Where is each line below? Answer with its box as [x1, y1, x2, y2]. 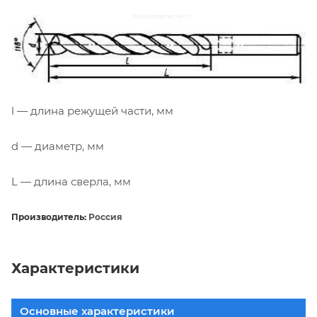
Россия [86, 211, 122, 222]
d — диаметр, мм [11, 139, 104, 153]
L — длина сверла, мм [11, 174, 131, 188]
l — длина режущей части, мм [11, 103, 173, 117]
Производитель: [11, 211, 86, 222]
